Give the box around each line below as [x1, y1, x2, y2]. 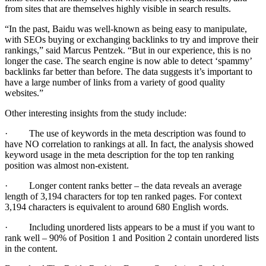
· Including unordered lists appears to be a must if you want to [5, 221, 255, 232]
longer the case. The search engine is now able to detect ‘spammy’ [5, 55, 252, 66]
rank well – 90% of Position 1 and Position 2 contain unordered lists [5, 232, 259, 243]
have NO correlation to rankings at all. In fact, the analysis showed [5, 138, 254, 149]
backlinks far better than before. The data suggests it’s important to [5, 66, 252, 77]
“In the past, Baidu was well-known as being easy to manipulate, [5, 23, 247, 34]
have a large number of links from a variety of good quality [5, 77, 225, 87]
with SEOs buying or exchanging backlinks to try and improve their [5, 34, 258, 45]
